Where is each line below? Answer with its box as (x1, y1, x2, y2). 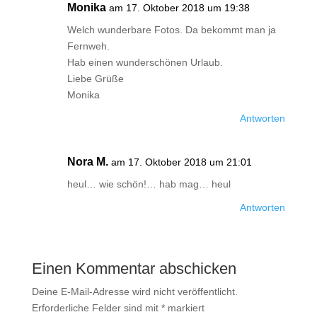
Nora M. (67, 156, 108, 168)
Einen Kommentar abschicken (31, 260, 236, 277)
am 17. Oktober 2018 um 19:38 (108, 2, 250, 13)
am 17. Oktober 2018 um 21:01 (110, 156, 252, 168)
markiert (164, 302, 204, 313)
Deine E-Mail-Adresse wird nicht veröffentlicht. (31, 286, 238, 297)
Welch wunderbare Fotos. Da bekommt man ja (67, 24, 276, 35)
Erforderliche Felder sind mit (31, 302, 161, 313)
